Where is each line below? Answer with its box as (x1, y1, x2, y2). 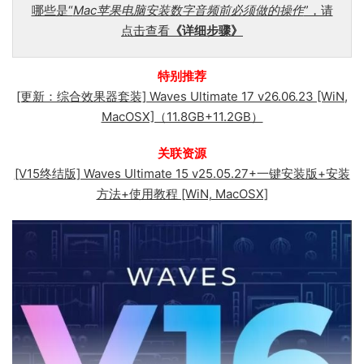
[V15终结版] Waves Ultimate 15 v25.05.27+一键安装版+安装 (14, 166, 350, 182)
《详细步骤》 (170, 23, 243, 39)
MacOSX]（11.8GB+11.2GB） (101, 109, 263, 125)
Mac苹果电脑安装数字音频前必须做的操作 (72, 2, 304, 19)
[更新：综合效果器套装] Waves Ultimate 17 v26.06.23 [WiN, (16, 89, 348, 105)
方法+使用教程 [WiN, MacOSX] (96, 186, 268, 202)
